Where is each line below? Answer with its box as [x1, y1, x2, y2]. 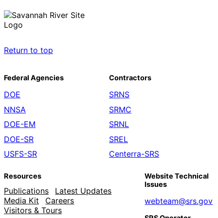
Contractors [109, 73, 151, 82]
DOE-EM [4, 119, 36, 129]
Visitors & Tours [4, 205, 62, 215]
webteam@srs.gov [145, 196, 213, 206]
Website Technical [145, 172, 209, 181]
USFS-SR [4, 148, 37, 159]
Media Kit [4, 195, 39, 205]
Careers [45, 195, 74, 205]
